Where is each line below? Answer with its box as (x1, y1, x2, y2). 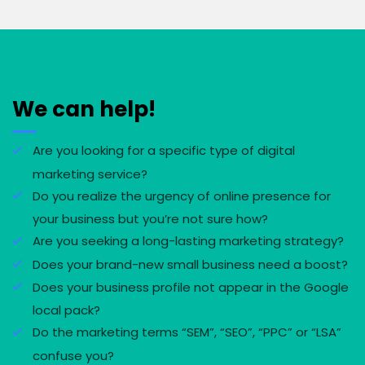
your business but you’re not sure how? (33, 210, 268, 228)
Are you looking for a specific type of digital (33, 142, 295, 160)
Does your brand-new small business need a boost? (33, 255, 348, 273)
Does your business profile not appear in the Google (33, 278, 349, 296)
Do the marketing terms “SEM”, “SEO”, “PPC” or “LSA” (33, 323, 341, 341)
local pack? (33, 301, 100, 319)
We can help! (12, 95, 156, 125)
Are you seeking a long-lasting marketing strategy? (33, 232, 344, 250)
